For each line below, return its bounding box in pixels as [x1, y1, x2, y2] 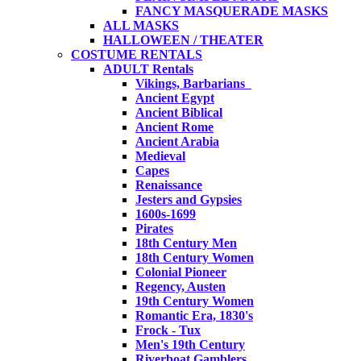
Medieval [135, 148, 185, 163]
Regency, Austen [135, 279, 226, 293]
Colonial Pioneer [135, 264, 226, 279]
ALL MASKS [103, 18, 179, 32]
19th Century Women [135, 293, 254, 308]
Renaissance [135, 177, 202, 192]
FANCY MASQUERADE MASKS [135, 3, 328, 18]
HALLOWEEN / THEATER [103, 32, 263, 47]
